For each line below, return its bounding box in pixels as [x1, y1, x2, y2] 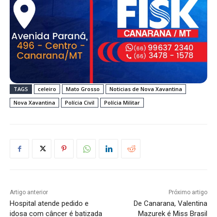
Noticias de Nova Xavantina [109, 85, 182, 93]
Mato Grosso [66, 85, 100, 93]
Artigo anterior [10, 189, 48, 196]
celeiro [38, 85, 56, 93]
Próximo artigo [168, 189, 207, 196]
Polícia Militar [104, 99, 140, 107]
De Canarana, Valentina [133, 199, 207, 208]
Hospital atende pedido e [10, 199, 89, 208]
